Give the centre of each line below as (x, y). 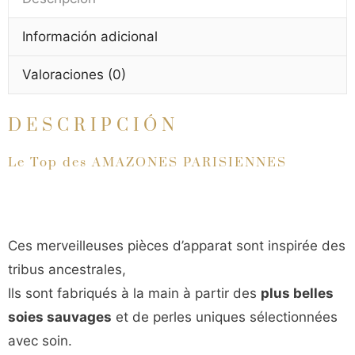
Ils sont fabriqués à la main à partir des (134, 293)
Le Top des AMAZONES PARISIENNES (147, 162)
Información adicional (90, 36)
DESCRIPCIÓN (94, 126)
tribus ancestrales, (67, 269)
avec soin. (40, 340)
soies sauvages (60, 317)
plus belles (297, 293)
